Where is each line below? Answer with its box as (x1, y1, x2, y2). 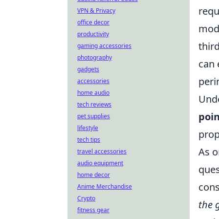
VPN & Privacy (77, 6, 115, 15)
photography (77, 53, 112, 62)
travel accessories (77, 147, 127, 155)
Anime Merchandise (77, 182, 132, 191)
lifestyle (77, 124, 98, 132)
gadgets (77, 65, 99, 73)
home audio (77, 88, 109, 97)
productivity (77, 30, 109, 38)
